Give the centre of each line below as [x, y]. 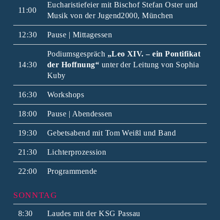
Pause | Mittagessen [79, 34]
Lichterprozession [77, 152]
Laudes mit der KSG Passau [94, 213]
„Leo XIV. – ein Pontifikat [154, 54]
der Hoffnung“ [73, 64]
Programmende [72, 171]
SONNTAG [35, 195]
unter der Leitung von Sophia [149, 64]
